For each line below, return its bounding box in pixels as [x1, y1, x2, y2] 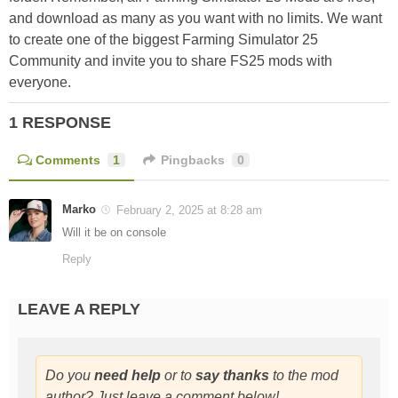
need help [94, 368, 161, 384]
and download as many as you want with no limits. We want [9, 11, 382, 27]
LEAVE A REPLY [18, 300, 140, 319]
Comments [36, 153, 100, 168]
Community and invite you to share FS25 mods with [9, 53, 332, 69]
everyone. [9, 75, 71, 91]
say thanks [195, 368, 269, 384]
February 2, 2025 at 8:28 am [116, 203, 262, 218]
